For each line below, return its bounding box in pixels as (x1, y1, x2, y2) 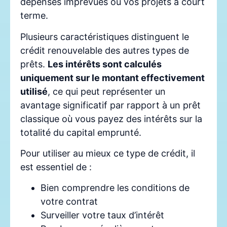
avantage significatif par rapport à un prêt (20, 99, 201, 110)
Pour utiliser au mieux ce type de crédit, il (20, 147, 195, 159)
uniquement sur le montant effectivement (20, 72, 205, 83)
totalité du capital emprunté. (20, 127, 141, 138)
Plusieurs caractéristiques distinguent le (20, 31, 189, 42)
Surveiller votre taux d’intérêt (41, 210, 164, 221)
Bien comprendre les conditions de (41, 182, 190, 194)
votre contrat (41, 196, 98, 207)
